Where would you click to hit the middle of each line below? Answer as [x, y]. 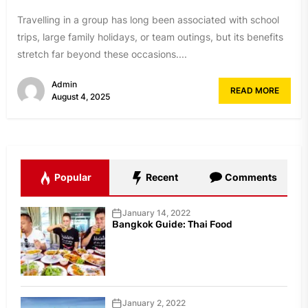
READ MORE [255, 91]
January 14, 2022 [156, 213]
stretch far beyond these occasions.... [102, 54]
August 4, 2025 [81, 97]
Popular [72, 177]
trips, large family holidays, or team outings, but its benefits [150, 36]
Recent [161, 177]
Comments [250, 177]
